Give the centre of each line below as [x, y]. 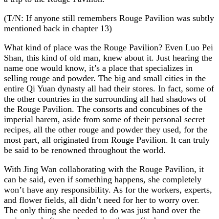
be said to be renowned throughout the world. [85, 150]
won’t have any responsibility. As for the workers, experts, [108, 189]
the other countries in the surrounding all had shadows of [105, 99]
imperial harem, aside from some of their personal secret [104, 119]
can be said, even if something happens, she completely [103, 179]
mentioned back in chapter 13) [58, 28]
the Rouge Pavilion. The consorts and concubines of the [103, 109]
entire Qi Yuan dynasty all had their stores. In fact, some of [109, 88]
